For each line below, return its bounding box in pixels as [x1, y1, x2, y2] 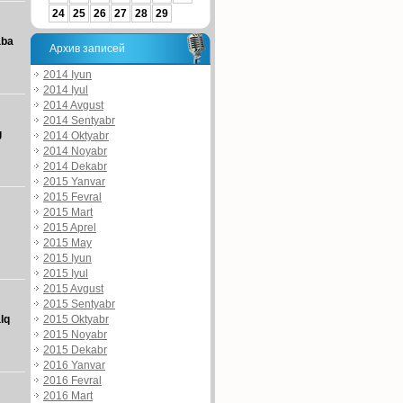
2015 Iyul [43, 266, 88, 280]
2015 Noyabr [43, 327, 107, 341]
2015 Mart [43, 205, 93, 219]
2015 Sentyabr [43, 297, 115, 310]
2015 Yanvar [43, 175, 105, 188]
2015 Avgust [43, 282, 103, 295]
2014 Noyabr [43, 144, 107, 157]
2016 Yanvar [43, 358, 105, 372]
